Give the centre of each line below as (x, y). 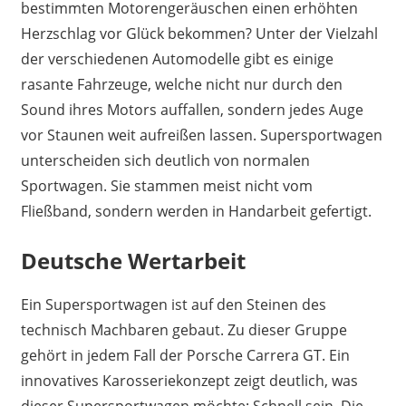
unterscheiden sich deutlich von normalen (165, 160)
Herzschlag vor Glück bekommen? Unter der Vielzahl (199, 33)
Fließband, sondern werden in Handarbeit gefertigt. (196, 211)
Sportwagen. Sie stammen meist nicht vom (166, 185)
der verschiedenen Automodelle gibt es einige (177, 58)
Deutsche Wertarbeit (133, 260)
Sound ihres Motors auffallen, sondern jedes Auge (192, 109)
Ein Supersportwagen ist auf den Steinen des (173, 304)
